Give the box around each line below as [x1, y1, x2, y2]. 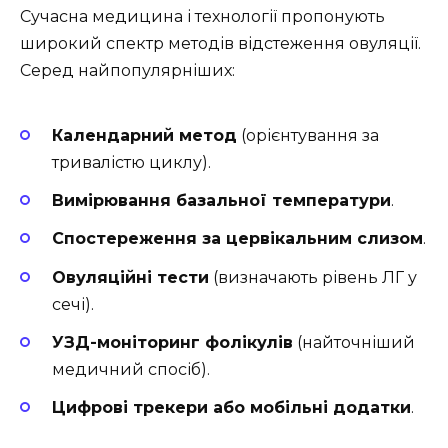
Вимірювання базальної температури [52, 191, 391, 211]
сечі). [52, 294, 94, 314]
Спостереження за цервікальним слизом [52, 229, 423, 249]
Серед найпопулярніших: [20, 60, 235, 80]
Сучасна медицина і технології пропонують [20, 6, 385, 26]
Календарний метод [52, 126, 237, 145]
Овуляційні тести [52, 267, 209, 287]
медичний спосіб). [52, 359, 210, 379]
